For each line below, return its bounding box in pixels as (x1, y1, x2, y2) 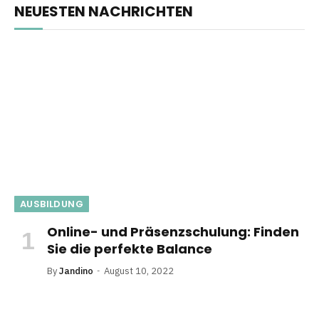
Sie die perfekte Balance (47, 239, 212, 258)
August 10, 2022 (104, 264, 174, 277)
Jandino (59, 264, 93, 277)
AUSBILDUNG (20, 197, 83, 211)
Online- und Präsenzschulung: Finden (47, 222, 299, 241)
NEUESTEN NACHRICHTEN (14, 1, 193, 22)
